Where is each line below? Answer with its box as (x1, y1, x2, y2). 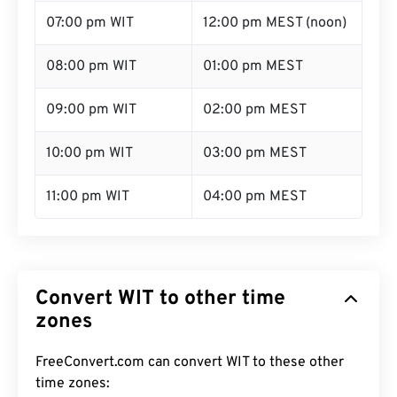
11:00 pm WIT (46, 188, 129, 206)
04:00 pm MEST (203, 188, 307, 206)
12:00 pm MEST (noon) (203, 14, 346, 32)
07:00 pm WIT (46, 14, 134, 32)
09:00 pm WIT (46, 101, 136, 119)
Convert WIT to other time (35, 286, 285, 312)
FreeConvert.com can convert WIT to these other (35, 354, 344, 371)
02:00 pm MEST (203, 101, 307, 119)
